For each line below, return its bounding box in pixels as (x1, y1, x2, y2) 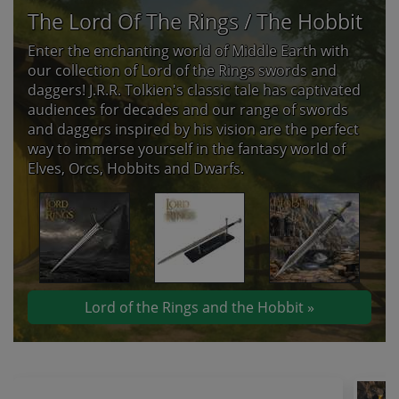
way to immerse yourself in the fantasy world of (28, 138, 346, 159)
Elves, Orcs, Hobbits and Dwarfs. (28, 158, 244, 178)
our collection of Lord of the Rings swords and (28, 60, 337, 80)
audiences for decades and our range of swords (28, 99, 348, 119)
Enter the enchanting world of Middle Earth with (28, 40, 349, 61)
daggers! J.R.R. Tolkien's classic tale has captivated (28, 79, 361, 100)
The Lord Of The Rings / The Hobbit (28, 6, 362, 36)
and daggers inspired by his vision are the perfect (28, 118, 359, 139)
